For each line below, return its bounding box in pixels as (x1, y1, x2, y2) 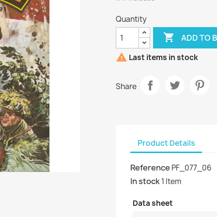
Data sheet (133, 198, 173, 208)
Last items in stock (127, 52, 198, 63)
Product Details (138, 138, 195, 148)
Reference (130, 162, 170, 173)
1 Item (161, 176, 181, 186)
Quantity (116, 14, 147, 24)
